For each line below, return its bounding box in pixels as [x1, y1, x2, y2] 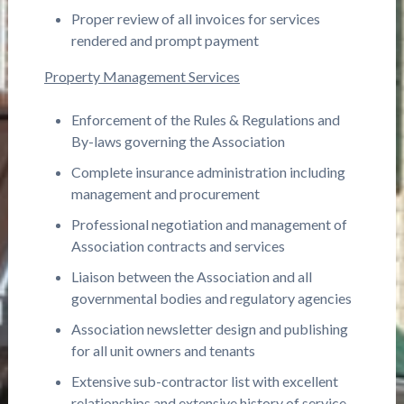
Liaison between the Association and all [70, 268, 312, 285]
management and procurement [70, 185, 260, 202]
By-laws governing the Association [70, 133, 285, 150]
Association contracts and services [70, 237, 285, 254]
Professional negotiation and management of [70, 216, 347, 233]
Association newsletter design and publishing [70, 320, 348, 337]
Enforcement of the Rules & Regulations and [70, 111, 340, 128]
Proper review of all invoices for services [70, 10, 320, 27]
